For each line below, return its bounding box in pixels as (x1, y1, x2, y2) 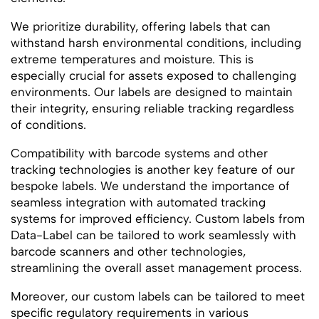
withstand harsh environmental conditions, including (11, 36, 301, 50)
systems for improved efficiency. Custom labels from (11, 211, 305, 226)
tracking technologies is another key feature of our (11, 162, 295, 177)
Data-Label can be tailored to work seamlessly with (11, 228, 296, 242)
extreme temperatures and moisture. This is (11, 52, 253, 66)
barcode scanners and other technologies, (11, 244, 246, 258)
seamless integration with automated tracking (11, 195, 266, 209)
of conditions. (11, 117, 86, 132)
